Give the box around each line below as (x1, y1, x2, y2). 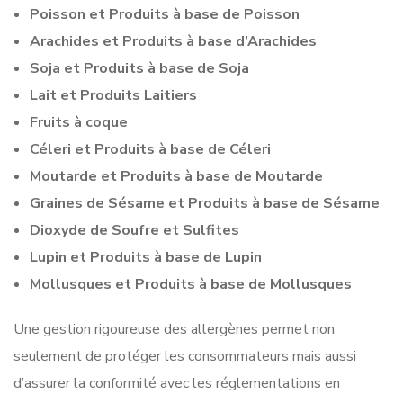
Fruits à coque (30, 112, 128, 132)
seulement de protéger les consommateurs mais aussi (13, 345, 356, 366)
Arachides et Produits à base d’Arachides (30, 31, 317, 51)
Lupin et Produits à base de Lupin (30, 246, 262, 267)
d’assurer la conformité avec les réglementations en (13, 372, 340, 393)
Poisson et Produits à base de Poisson (30, 4, 300, 24)
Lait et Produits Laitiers (30, 85, 197, 105)
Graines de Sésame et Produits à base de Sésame (30, 193, 380, 213)
